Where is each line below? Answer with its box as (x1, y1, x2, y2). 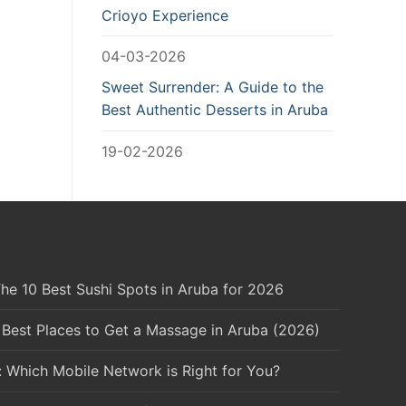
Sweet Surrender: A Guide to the (101, 78, 324, 97)
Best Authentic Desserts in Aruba (101, 101, 328, 120)
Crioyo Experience (101, 5, 228, 24)
